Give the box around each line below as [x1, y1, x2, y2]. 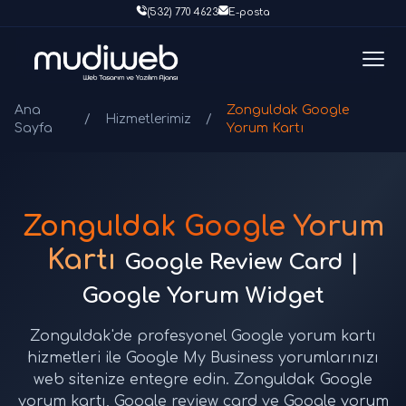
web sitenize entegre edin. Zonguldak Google [34, 372, 372, 388]
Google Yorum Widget [82, 284, 324, 308]
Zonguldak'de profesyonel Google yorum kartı [30, 328, 376, 344]
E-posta [227, 6, 270, 19]
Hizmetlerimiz [104, 112, 191, 126]
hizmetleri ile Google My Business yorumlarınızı [27, 350, 379, 366]
